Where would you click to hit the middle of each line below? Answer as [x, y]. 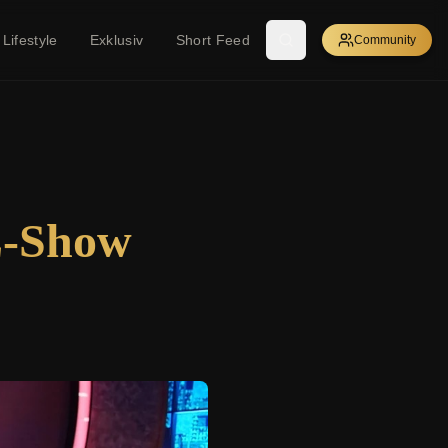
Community [385, 40]
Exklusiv [116, 40]
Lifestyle [30, 40]
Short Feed [212, 40]
